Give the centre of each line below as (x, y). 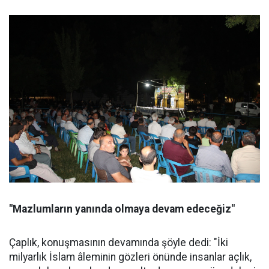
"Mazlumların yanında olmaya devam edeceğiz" (122, 209)
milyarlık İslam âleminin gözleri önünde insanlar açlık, (130, 257)
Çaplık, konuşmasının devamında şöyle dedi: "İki (119, 242)
